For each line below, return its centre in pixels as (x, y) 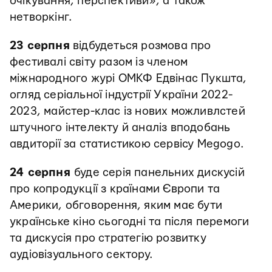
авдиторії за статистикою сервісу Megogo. (127, 144)
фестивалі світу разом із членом (99, 62)
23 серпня (40, 46)
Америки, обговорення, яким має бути (116, 205)
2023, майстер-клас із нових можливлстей (127, 111)
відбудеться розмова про (140, 46)
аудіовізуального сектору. (81, 254)
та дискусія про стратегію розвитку (108, 238)
